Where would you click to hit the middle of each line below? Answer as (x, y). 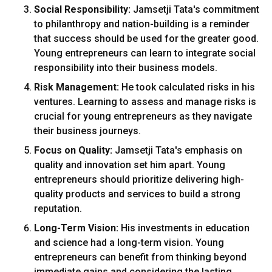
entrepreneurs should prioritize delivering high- (139, 179)
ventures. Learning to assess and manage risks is (145, 102)
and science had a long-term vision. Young (129, 243)
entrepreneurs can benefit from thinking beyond (140, 257)
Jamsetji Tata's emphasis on (177, 150)
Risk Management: (76, 87)
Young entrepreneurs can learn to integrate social (145, 53)
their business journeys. (87, 131)
